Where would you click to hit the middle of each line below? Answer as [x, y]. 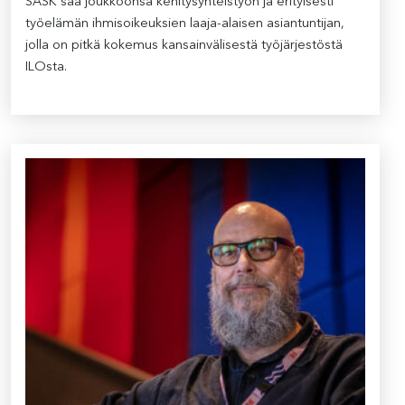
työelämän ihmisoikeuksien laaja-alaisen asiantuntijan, [185, 24]
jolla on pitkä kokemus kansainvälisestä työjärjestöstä [184, 46]
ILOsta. [46, 67]
